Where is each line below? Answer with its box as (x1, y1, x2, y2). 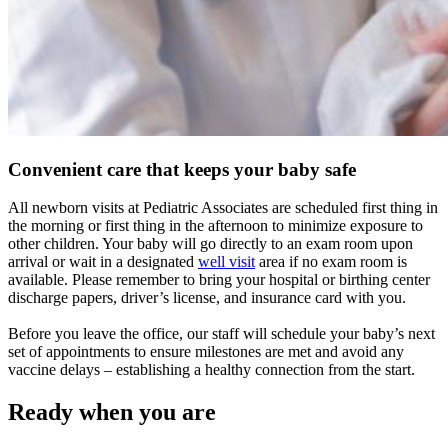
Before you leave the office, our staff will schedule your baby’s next (8, 325, 435, 343)
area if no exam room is (255, 253, 407, 271)
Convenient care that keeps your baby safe (8, 158, 356, 180)
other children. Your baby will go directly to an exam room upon (8, 235, 413, 253)
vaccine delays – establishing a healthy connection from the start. (8, 361, 415, 379)
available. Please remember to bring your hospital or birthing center (8, 271, 430, 289)
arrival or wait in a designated (8, 253, 198, 271)
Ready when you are (8, 399, 216, 426)
